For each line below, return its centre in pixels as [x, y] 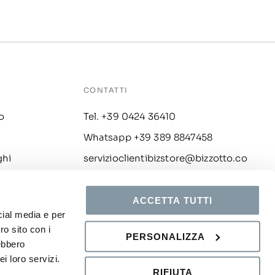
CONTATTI [106, 90]
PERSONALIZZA [166, 236]
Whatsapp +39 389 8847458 [148, 137]
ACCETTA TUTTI [172, 200]
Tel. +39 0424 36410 [130, 116]
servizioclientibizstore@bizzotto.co [165, 158]
